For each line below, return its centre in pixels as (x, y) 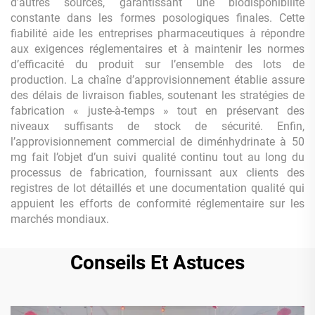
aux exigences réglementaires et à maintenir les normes (157, 49)
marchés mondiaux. (60, 219)
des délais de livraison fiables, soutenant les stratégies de (157, 95)
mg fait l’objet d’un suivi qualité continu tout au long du (157, 157)
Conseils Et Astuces (157, 263)
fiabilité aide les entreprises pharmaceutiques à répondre (157, 33)
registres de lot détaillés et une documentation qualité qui (157, 188)
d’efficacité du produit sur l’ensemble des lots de (157, 64)
